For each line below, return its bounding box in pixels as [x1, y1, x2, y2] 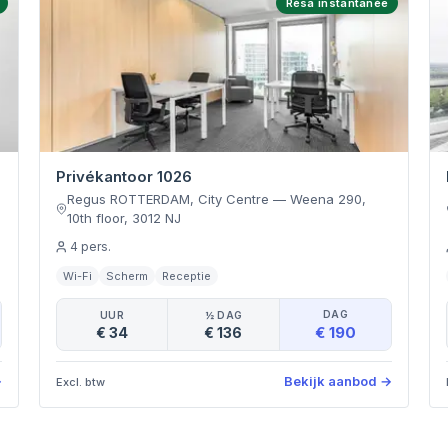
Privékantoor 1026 [55, 167, 192, 186]
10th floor [66, 210, 124, 226]
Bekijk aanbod [284, 373, 378, 389]
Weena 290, [289, 191, 366, 207]
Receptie [161, 269, 211, 283]
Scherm [105, 269, 148, 283]
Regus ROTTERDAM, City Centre [66, 191, 269, 207]
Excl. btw [55, 374, 105, 389]
